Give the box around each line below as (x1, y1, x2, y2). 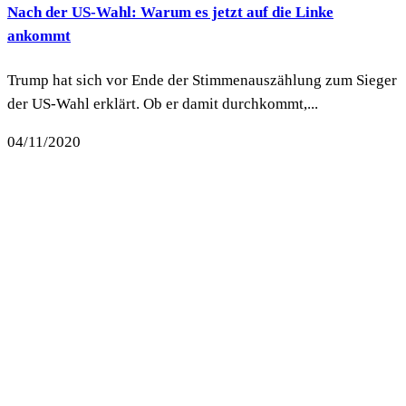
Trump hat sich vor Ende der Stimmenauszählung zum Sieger (7, 71, 397, 89)
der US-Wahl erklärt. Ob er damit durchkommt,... (7, 94, 318, 112)
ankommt (7, 27, 71, 45)
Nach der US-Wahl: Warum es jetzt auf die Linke (7, 4, 333, 22)
